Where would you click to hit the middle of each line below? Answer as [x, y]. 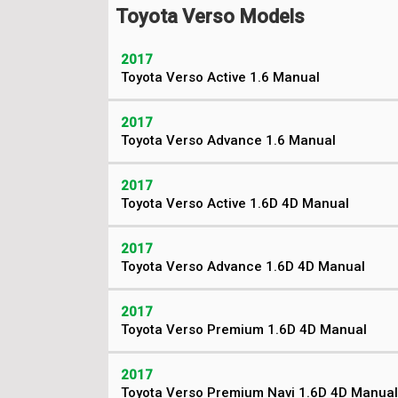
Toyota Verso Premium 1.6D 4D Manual [244, 330]
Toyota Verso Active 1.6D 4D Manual [235, 203]
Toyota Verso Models [210, 16]
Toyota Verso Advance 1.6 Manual [228, 140]
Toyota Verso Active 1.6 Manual [220, 77]
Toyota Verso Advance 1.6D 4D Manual [243, 267]
